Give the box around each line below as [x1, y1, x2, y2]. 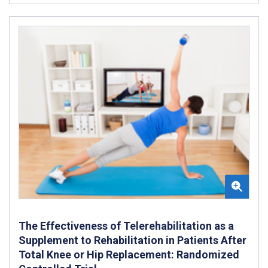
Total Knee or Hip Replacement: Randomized [19, 248, 239, 261]
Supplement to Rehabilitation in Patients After [19, 233, 246, 246]
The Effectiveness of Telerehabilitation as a [19, 219, 234, 232]
